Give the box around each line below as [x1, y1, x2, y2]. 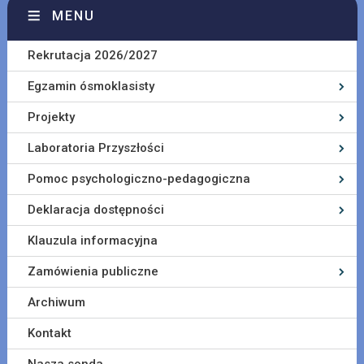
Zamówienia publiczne [27, 264, 158, 279]
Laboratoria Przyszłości [27, 141, 164, 156]
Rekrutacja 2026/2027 [27, 48, 158, 63]
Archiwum [27, 295, 85, 310]
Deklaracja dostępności [27, 202, 164, 218]
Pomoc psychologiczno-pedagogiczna [27, 171, 250, 187]
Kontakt [27, 326, 71, 341]
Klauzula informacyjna [27, 233, 158, 249]
